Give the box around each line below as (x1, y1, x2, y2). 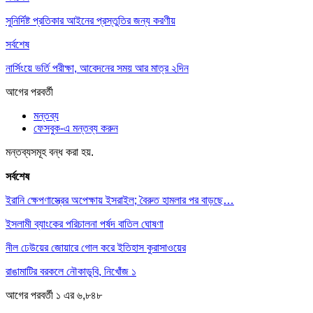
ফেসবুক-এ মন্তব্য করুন (34, 122, 118, 135)
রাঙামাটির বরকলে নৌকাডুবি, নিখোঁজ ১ (6, 265, 136, 278)
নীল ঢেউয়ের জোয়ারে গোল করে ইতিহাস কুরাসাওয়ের (6, 242, 186, 254)
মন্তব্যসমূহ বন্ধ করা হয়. (6, 146, 94, 159)
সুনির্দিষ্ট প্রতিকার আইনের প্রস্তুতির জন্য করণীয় (6, 15, 175, 27)
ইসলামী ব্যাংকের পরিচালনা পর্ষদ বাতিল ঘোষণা (6, 218, 163, 231)
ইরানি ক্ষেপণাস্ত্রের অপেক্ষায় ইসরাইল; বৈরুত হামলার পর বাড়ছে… (6, 194, 234, 207)
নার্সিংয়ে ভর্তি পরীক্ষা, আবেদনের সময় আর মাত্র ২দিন (6, 62, 189, 75)
